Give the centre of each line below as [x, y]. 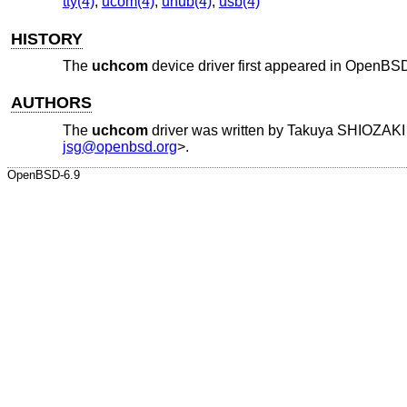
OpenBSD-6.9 [44, 175]
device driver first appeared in [246, 66]
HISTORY [47, 39]
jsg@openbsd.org [119, 146]
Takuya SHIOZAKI [346, 130]
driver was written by [217, 130]
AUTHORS [52, 103]
